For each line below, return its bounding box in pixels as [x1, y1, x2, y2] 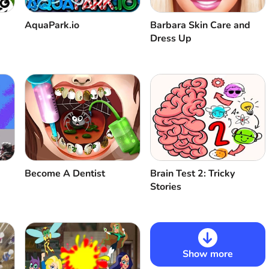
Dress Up [150, 32, 192, 46]
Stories [150, 180, 181, 194]
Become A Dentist [24, 167, 105, 181]
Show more [182, 247, 233, 261]
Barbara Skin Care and [150, 19, 250, 32]
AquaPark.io [24, 19, 79, 32]
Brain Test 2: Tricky [150, 167, 235, 181]
